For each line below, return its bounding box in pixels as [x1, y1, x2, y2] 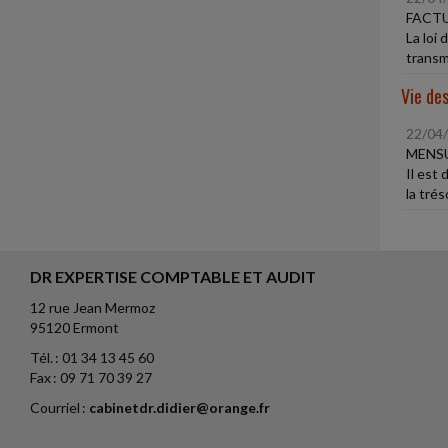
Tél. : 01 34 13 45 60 [30, 349, 154, 366]
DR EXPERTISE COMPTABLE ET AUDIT [30, 267, 316, 286]
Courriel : [30, 399, 89, 416]
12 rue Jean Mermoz [30, 299, 155, 316]
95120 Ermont [30, 319, 119, 336]
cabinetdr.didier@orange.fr [89, 399, 270, 416]
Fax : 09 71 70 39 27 [30, 369, 152, 386]
